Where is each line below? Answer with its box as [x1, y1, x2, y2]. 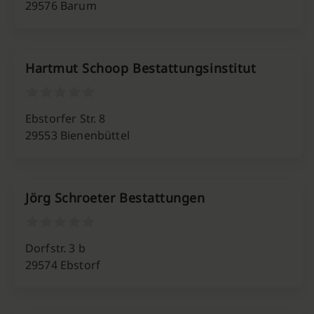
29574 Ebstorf [25, 257, 101, 273]
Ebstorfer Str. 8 [25, 111, 106, 126]
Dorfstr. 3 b [25, 240, 86, 256]
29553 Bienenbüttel [25, 128, 130, 143]
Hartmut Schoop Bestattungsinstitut [25, 60, 257, 76]
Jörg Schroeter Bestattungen [25, 189, 205, 206]
